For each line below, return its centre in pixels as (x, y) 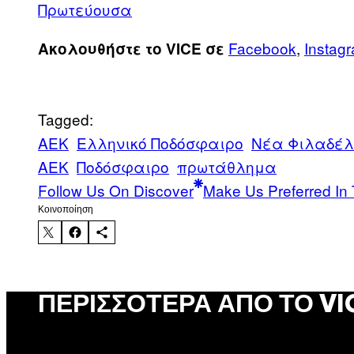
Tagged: (66, 119)
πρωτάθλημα (227, 167)
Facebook (262, 48)
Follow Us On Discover (116, 190)
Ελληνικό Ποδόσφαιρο (160, 143)
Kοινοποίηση (66, 210)
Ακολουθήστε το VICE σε (131, 49)
